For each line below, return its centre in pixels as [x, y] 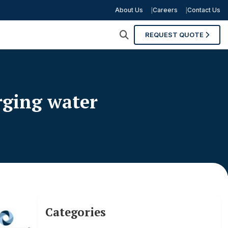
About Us [129, 10]
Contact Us [204, 10]
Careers [165, 10]
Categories [75, 212]
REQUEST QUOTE [175, 35]
